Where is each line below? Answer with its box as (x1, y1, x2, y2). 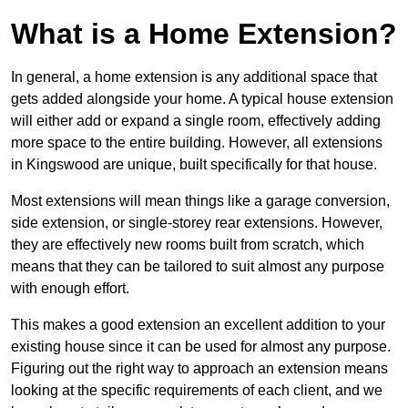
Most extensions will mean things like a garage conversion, (11, 193, 390, 209)
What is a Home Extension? (11, 17, 397, 51)
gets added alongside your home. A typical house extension (11, 91, 393, 107)
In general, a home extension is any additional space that (11, 69, 377, 86)
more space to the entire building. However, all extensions (11, 135, 382, 151)
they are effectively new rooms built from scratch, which (11, 237, 364, 253)
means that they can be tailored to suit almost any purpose (11, 259, 384, 275)
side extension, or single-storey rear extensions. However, (11, 215, 382, 231)
